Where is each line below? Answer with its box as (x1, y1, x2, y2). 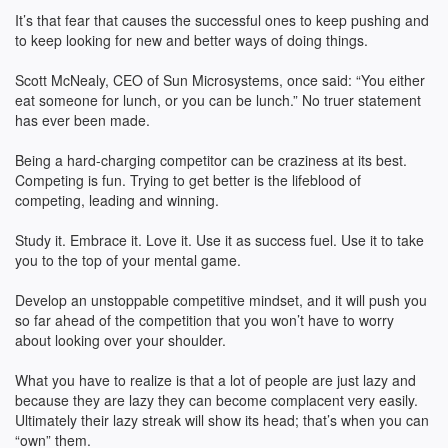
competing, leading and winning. (15, 190, 219, 210)
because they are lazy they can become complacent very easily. (15, 390, 418, 410)
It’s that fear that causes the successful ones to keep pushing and (15, 10, 429, 30)
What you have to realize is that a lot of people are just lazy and (15, 370, 416, 390)
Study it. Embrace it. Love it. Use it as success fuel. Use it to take (15, 230, 424, 250)
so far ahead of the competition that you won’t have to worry (15, 310, 394, 330)
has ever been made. (15, 110, 150, 130)
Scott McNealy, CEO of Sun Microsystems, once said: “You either (15, 70, 425, 90)
